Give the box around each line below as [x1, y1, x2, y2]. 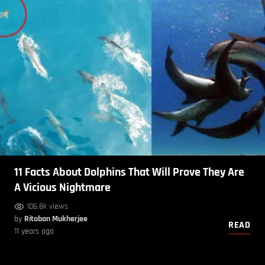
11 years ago [14, 226, 54, 237]
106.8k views [27, 201, 68, 212]
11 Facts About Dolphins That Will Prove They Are [14, 164, 244, 180]
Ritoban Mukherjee [24, 214, 88, 225]
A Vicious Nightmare [14, 180, 111, 196]
